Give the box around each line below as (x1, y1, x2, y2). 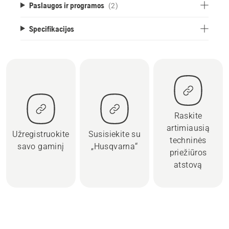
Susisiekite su (88, 129, 141, 139)
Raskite (174, 110, 202, 121)
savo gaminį (17, 141, 64, 151)
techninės (170, 135, 207, 145)
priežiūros (169, 147, 207, 157)
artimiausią (166, 123, 210, 133)
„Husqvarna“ (91, 141, 138, 151)
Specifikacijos (29, 24, 74, 33)
